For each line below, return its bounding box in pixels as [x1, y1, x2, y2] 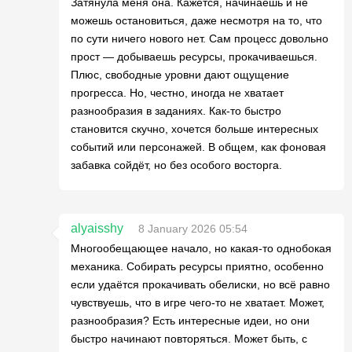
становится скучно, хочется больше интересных [71, 123, 318, 135]
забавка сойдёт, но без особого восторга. [71, 159, 282, 171]
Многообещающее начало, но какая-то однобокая [71, 242, 332, 255]
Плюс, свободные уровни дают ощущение [71, 68, 289, 81]
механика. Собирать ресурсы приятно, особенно [71, 260, 324, 273]
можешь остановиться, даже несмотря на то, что [71, 14, 322, 27]
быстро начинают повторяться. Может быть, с [71, 332, 307, 345]
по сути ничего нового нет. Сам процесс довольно [71, 32, 328, 45]
